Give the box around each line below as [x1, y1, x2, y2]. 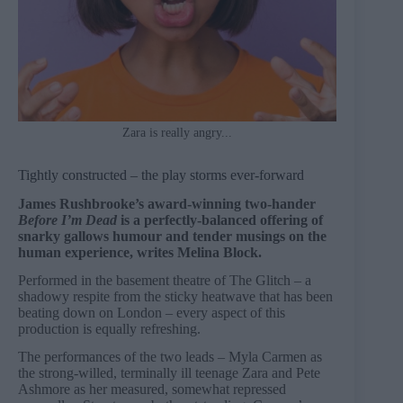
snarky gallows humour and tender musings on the [18, 228, 327, 245]
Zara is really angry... [122, 125, 233, 139]
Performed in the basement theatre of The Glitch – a [18, 273, 311, 289]
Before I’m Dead [18, 212, 117, 228]
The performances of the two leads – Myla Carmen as [18, 348, 322, 364]
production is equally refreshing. [18, 321, 201, 337]
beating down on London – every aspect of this [18, 305, 285, 321]
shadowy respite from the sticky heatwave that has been [18, 289, 333, 305]
